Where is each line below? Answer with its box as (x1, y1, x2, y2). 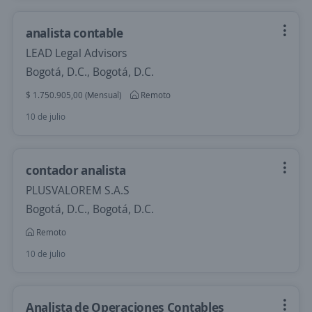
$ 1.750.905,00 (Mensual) (26, 89, 121, 101)
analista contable (26, 24, 123, 41)
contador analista (26, 162, 126, 178)
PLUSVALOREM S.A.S (26, 182, 130, 198)
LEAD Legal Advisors (26, 45, 127, 61)
